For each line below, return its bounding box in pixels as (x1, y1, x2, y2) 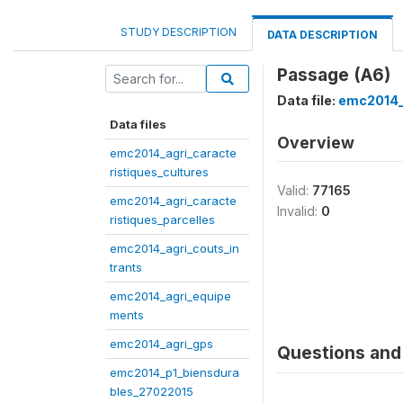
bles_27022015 (110, 384, 193, 399)
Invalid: (277, 203, 321, 219)
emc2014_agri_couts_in (110, 241, 239, 255)
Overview (277, 133, 354, 152)
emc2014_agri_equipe (110, 289, 231, 303)
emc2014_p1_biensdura (110, 365, 239, 380)
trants (110, 260, 142, 274)
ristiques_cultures (110, 165, 209, 179)
